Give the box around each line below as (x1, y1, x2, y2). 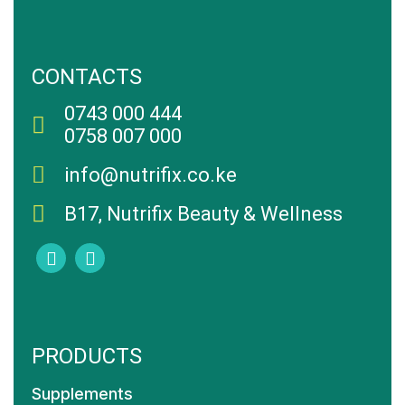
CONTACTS (32, 64, 142, 89)
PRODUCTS (32, 344, 142, 369)
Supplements (32, 384, 133, 403)
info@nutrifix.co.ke (64, 164, 238, 186)
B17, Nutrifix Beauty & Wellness (64, 202, 344, 225)
